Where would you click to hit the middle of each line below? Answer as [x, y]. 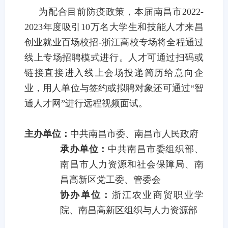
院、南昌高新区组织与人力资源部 [129, 210]
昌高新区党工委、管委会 [110, 180]
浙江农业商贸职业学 [158, 195]
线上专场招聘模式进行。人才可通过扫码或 [114, 58]
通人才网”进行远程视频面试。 [86, 103]
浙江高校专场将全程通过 [153, 42]
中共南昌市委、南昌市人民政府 [134, 134]
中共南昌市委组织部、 [156, 149]
